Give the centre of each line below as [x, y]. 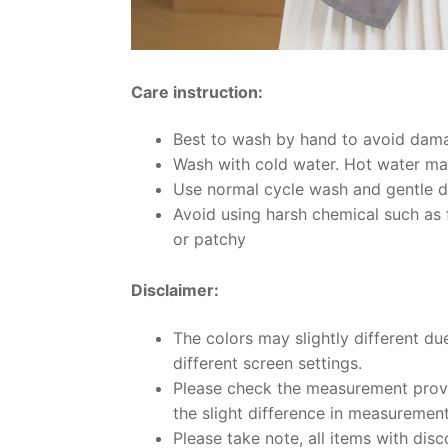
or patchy [209, 239]
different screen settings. [267, 362]
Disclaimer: [175, 290]
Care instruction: [197, 91]
